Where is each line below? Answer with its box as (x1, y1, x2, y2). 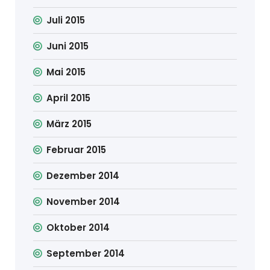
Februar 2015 (46, 143, 107, 156)
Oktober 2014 (46, 221, 110, 234)
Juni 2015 (46, 39, 89, 52)
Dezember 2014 (46, 169, 120, 182)
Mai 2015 (46, 65, 86, 78)
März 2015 (46, 117, 92, 130)
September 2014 (46, 246, 125, 260)
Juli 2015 (46, 13, 86, 27)
